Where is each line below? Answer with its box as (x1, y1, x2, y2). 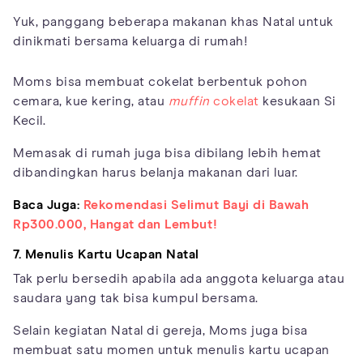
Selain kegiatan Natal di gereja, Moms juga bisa (13, 324, 308, 337)
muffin (168, 95, 210, 108)
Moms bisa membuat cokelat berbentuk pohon (13, 75, 308, 88)
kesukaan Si (258, 95, 336, 108)
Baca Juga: (13, 199, 79, 211)
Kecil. (13, 114, 45, 127)
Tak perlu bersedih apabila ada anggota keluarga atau (13, 272, 344, 285)
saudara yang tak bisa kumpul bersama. (13, 292, 258, 305)
